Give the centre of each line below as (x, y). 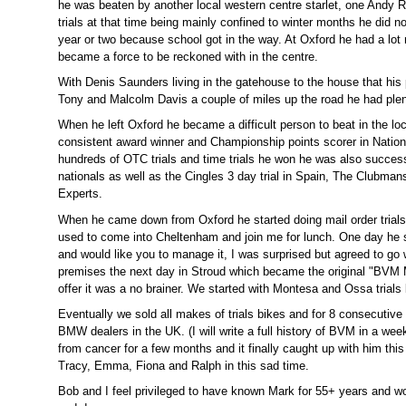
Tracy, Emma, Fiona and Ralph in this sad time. (184, 365)
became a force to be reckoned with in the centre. (188, 57)
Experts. (80, 194)
